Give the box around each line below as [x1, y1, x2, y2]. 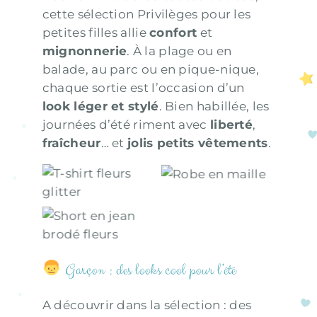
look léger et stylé [42, 99, 159, 114]
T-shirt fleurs [60, 166, 138, 180]
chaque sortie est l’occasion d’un [42, 81, 245, 96]
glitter [79, 184, 119, 199]
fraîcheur [42, 136, 101, 151]
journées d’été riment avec [42, 117, 210, 132]
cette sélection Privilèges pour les [42, 7, 251, 22]
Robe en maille [171, 157, 265, 172]
